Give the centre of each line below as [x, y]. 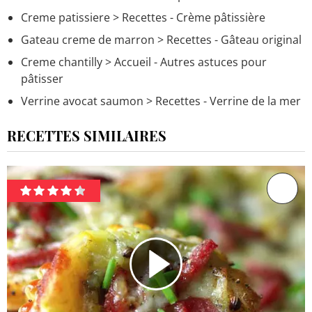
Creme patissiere [65, 17]
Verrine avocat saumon [82, 101]
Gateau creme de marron [88, 39]
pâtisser [42, 78]
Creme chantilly [62, 62]
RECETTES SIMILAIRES [87, 135]
